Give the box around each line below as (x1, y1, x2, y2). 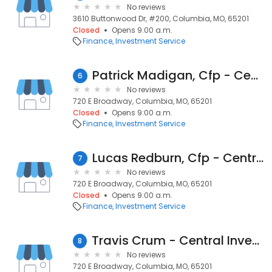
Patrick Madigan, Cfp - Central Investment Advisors (251, 67, 258, 84)
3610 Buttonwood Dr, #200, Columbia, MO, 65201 (73, 13, 249, 24)
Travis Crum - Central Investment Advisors (252, 232, 259, 249)
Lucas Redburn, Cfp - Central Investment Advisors (256, 149, 263, 166)
